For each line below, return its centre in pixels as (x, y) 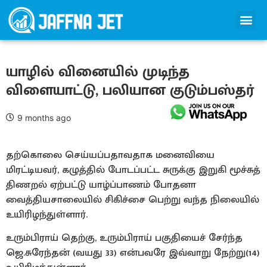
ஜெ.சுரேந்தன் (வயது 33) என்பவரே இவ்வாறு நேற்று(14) (133, 253)
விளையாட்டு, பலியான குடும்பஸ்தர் (130, 90)
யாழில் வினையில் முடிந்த (98, 72)
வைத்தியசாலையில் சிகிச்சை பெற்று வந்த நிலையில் (133, 199)
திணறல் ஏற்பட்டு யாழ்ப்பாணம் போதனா (101, 184)
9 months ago (44, 117)
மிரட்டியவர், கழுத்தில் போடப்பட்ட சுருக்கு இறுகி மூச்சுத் (133, 170)
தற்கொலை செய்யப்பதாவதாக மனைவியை (110, 155)
